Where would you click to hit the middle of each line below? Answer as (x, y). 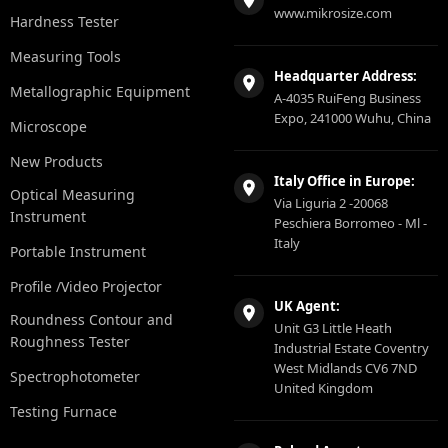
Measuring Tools (65, 56)
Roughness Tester (70, 341)
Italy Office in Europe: (344, 180)
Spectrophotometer (75, 376)
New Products (56, 161)
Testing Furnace (63, 411)
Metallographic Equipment (100, 91)
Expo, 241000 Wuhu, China (352, 117)
